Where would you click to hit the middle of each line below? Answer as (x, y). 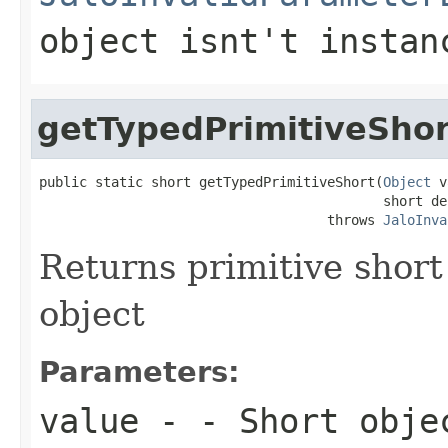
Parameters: (139, 371)
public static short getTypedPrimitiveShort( (211, 181)
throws (211, 219)
